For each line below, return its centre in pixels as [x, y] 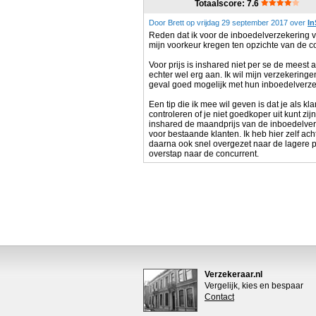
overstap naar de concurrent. [204, 154]
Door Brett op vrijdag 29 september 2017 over [228, 23]
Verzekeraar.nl [233, 274]
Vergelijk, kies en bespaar [254, 286]
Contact [219, 297]
